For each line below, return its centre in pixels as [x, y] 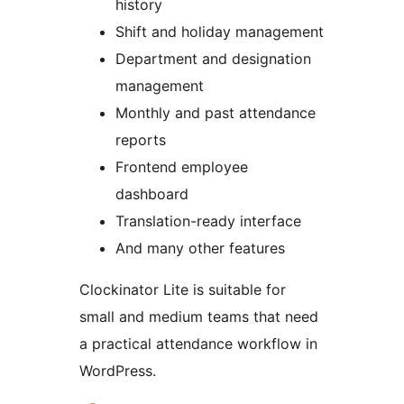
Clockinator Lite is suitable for [183, 290]
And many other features [200, 248]
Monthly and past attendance [216, 113]
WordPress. [118, 371]
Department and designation [213, 59]
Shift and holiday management [220, 32]
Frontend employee [182, 167]
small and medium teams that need [199, 317]
